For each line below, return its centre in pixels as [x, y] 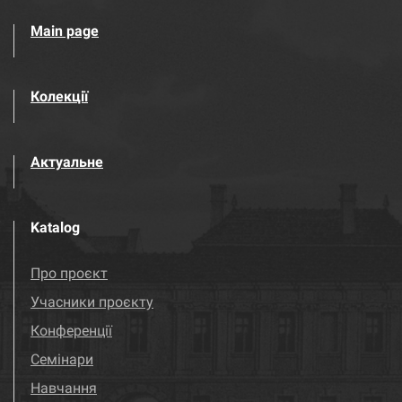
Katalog [55, 227]
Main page [65, 31]
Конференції [71, 331]
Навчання [64, 388]
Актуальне [67, 162]
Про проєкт [69, 273]
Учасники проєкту [92, 302]
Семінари [62, 359]
